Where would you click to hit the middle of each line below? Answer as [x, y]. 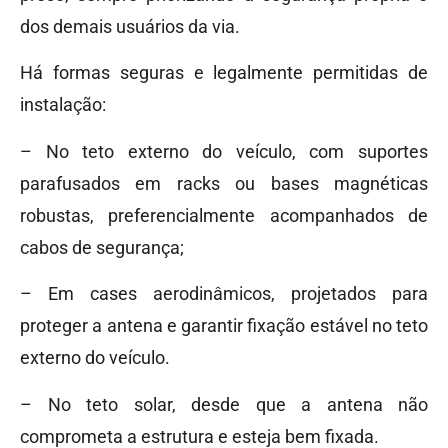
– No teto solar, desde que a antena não [224, 404]
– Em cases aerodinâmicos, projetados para [224, 294]
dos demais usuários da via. [130, 26]
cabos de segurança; [102, 247]
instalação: [63, 105]
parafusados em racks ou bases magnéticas [224, 183]
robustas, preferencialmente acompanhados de [224, 215]
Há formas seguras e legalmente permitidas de [224, 73]
